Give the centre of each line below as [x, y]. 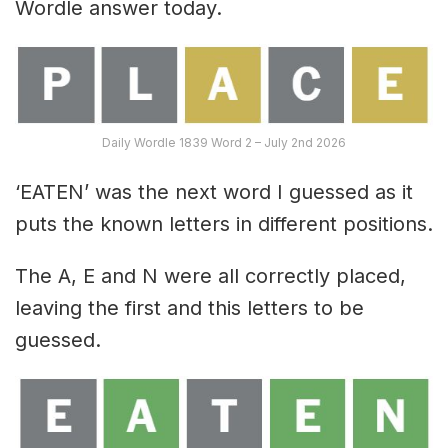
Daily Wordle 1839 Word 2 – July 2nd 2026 [224, 143]
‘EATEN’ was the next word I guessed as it [214, 192]
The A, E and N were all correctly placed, [210, 276]
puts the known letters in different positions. [224, 224]
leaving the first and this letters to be [189, 308]
